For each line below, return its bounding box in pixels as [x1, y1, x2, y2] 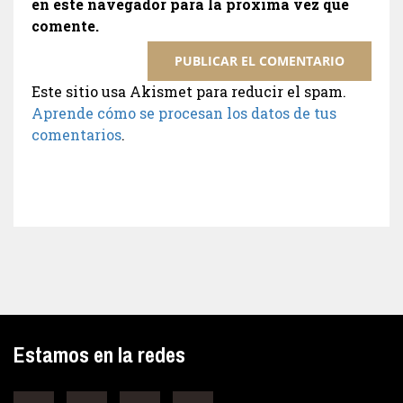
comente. [31, 16, 99, 35]
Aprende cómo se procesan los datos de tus [31, 103, 336, 122]
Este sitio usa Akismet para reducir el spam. [31, 82, 346, 101]
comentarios [31, 125, 121, 144]
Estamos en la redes [13, 340, 185, 369]
